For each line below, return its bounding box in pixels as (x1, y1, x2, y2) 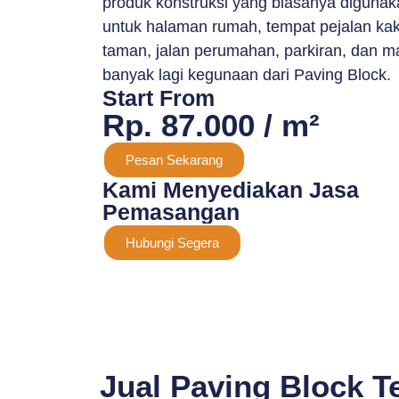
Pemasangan (102, 199, 240, 224)
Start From (102, 85, 215, 110)
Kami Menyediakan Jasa (102, 177, 359, 202)
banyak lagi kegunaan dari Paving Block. (102, 66, 391, 84)
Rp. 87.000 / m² (102, 108, 320, 142)
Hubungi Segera (126, 235, 219, 250)
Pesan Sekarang (126, 152, 223, 167)
